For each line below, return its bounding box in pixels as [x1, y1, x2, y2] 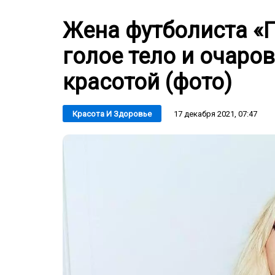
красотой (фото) [63, 69, 232, 95]
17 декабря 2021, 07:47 [174, 109, 257, 118]
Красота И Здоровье [72, 109, 152, 118]
